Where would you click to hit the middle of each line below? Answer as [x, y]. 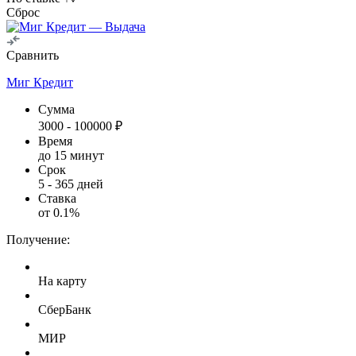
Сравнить [33, 55]
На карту [62, 281]
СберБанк [65, 309]
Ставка [57, 198]
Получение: [38, 239]
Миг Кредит [40, 82]
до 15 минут [71, 155]
